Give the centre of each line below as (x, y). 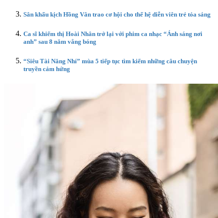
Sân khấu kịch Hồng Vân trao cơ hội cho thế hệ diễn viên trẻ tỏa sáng (117, 14)
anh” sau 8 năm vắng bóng (60, 41)
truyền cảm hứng (47, 69)
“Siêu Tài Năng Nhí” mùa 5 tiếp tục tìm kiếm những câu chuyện (110, 61)
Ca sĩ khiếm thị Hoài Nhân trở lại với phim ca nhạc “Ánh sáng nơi (113, 34)
